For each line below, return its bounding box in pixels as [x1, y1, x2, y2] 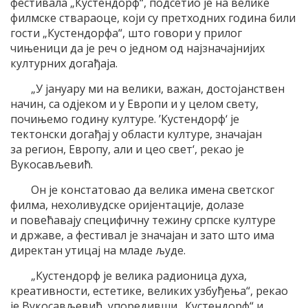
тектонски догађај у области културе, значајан [10, 126, 262, 142]
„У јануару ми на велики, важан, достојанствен [31, 81, 285, 97]
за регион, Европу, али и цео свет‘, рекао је [10, 142, 244, 157]
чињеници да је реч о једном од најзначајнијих [10, 41, 265, 56]
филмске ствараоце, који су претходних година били [10, 10, 296, 26]
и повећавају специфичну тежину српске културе [10, 212, 276, 228]
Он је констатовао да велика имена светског [31, 182, 274, 198]
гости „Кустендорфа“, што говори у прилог [10, 25, 242, 41]
